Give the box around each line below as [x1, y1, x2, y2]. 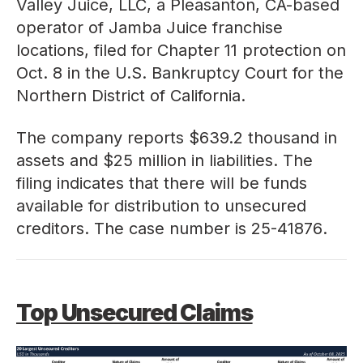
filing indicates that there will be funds [16, 173, 307, 193]
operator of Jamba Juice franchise [16, 18, 283, 37]
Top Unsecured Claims [16, 299, 253, 327]
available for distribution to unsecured [16, 196, 306, 216]
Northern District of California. [16, 86, 246, 105]
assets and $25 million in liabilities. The [16, 151, 313, 170]
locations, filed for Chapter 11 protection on [16, 41, 346, 60]
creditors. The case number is [16, 219, 251, 238]
